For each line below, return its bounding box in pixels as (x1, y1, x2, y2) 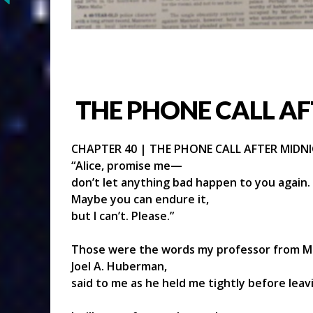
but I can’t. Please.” (71, 208, 174, 224)
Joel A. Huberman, (71, 258, 167, 274)
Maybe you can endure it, (71, 191, 209, 207)
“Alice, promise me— (71, 157, 182, 173)
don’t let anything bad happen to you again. (71, 174, 310, 190)
